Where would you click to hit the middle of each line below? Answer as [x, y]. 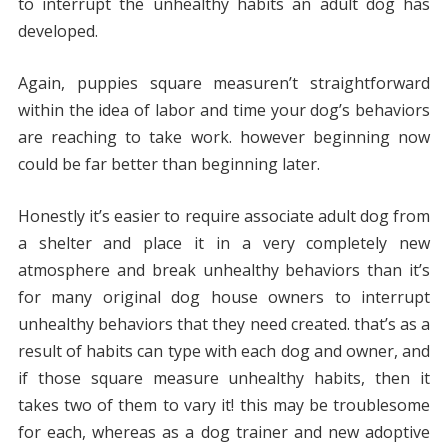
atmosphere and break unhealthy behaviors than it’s [224, 270]
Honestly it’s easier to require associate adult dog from [224, 216]
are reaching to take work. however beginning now [224, 137]
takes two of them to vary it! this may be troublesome [224, 405]
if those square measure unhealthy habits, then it [224, 378]
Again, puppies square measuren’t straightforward [224, 83]
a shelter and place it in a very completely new [224, 243]
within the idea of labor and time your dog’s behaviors [224, 110]
